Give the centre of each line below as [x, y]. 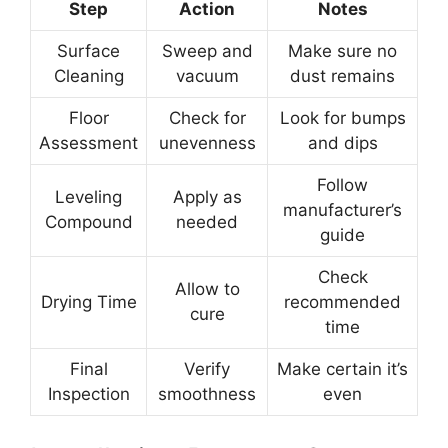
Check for [207, 118]
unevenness [207, 143]
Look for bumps [342, 118]
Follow [342, 185]
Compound [88, 222]
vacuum [207, 76]
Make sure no [342, 51]
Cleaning [88, 76]
